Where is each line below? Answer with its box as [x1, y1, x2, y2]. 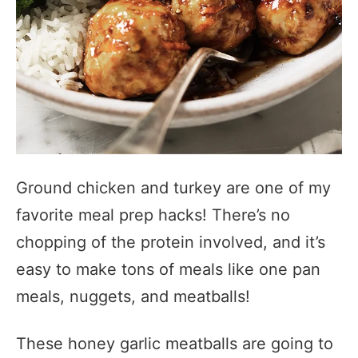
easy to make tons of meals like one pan [16, 260, 320, 279]
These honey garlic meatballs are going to [16, 334, 333, 353]
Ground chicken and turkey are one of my [16, 178, 331, 197]
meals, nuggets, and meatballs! [16, 287, 255, 306]
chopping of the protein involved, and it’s [16, 233, 325, 252]
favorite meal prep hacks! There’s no [16, 205, 290, 225]
